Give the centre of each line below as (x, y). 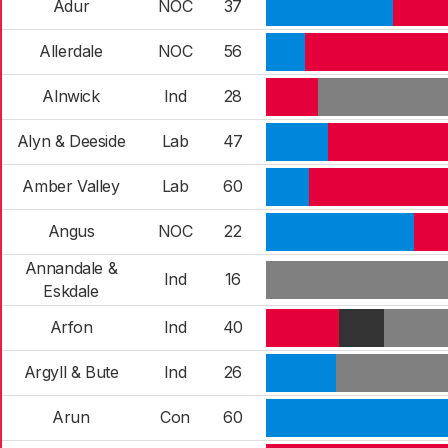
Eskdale (71, 291)
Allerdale (71, 51)
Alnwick (71, 96)
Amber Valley (71, 186)
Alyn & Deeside (71, 141)
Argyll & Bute (71, 372)
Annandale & (71, 268)
